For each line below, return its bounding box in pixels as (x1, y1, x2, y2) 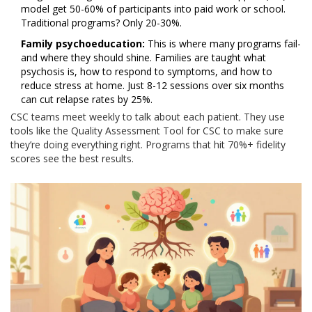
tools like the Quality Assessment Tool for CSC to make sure (10, 124, 283, 138)
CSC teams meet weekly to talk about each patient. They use (10, 110, 285, 124)
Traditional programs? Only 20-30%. (21, 16, 182, 30)
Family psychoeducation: (21, 37, 145, 51)
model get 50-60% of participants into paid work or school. (21, 2, 286, 16)
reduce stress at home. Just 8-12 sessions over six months (21, 79, 284, 93)
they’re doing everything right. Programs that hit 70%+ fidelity (10, 138, 286, 152)
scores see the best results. (10, 152, 134, 166)
